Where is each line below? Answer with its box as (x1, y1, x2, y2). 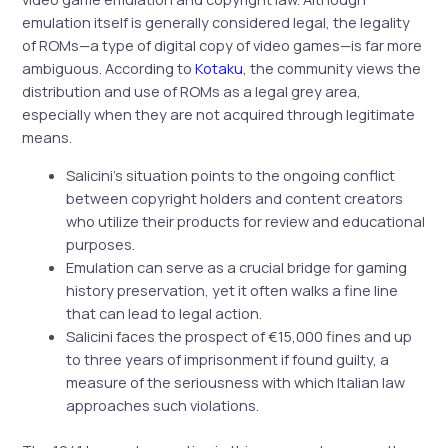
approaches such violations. (66, 394, 260, 415)
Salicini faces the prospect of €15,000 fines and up (66, 325, 413, 346)
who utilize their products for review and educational (66, 210, 426, 231)
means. (22, 127, 73, 148)
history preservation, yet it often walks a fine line (66, 279, 399, 300)
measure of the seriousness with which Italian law (66, 371, 406, 392)
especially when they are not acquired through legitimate (22, 104, 416, 125)
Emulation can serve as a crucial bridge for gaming (66, 256, 408, 277)
